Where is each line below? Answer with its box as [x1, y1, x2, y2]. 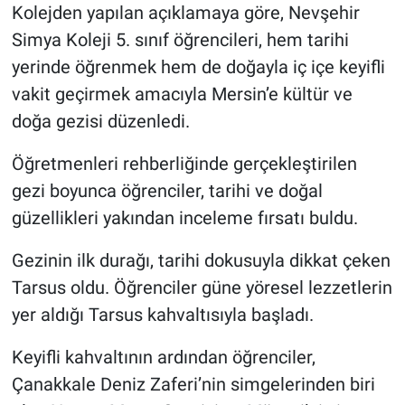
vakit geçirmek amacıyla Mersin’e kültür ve [11, 82, 353, 105]
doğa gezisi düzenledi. [11, 109, 190, 132]
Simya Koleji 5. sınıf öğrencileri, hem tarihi [11, 28, 349, 51]
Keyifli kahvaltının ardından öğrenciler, [11, 345, 316, 368]
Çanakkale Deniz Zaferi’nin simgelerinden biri [11, 372, 375, 395]
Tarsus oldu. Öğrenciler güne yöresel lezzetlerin [11, 276, 392, 298]
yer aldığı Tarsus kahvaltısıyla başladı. [11, 303, 314, 325]
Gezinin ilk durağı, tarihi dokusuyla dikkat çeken [11, 249, 391, 271]
